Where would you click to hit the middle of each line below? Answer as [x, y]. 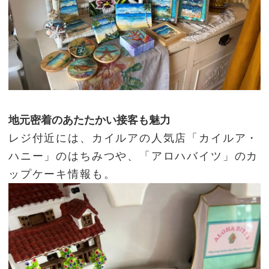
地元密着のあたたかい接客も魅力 [89, 120]
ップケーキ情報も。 [62, 174]
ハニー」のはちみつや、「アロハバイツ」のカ [134, 156]
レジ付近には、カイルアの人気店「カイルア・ [134, 138]
